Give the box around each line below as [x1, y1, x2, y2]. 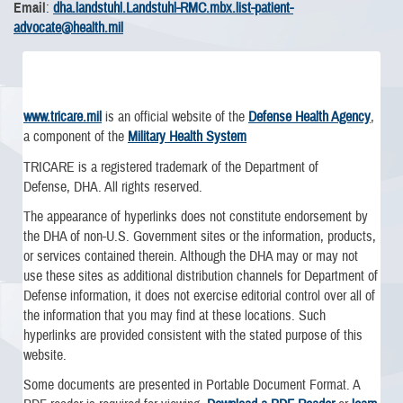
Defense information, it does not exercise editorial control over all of [23, 286, 375, 305]
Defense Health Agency [248, 108, 371, 127]
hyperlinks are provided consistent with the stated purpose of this [23, 326, 363, 345]
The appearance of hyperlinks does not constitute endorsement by [23, 207, 368, 226]
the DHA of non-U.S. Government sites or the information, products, [23, 227, 376, 246]
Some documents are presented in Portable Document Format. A [23, 375, 360, 394]
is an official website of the [102, 108, 248, 127]
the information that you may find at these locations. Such [23, 306, 326, 325]
